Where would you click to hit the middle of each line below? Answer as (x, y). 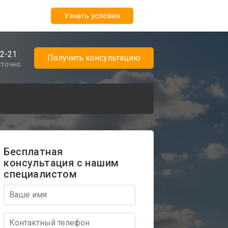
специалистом (40, 174)
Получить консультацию (94, 58)
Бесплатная (33, 151)
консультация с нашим (61, 163)
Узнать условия (92, 16)
